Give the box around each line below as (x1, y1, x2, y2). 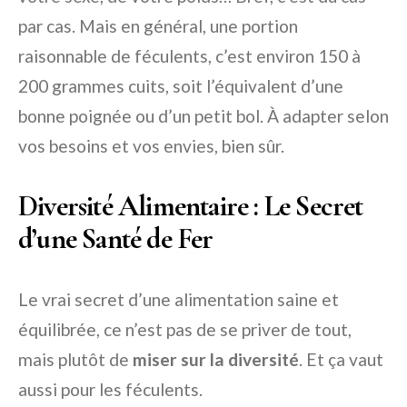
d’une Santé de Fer (18, 221, 213, 257)
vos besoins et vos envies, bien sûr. (18, 135, 284, 157)
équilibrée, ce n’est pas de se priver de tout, (18, 319, 352, 341)
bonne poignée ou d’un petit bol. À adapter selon (18, 105, 389, 127)
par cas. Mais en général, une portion (18, 15, 298, 37)
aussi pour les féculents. (18, 379, 203, 401)
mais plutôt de (18, 349, 133, 371)
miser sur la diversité (133, 349, 299, 371)
